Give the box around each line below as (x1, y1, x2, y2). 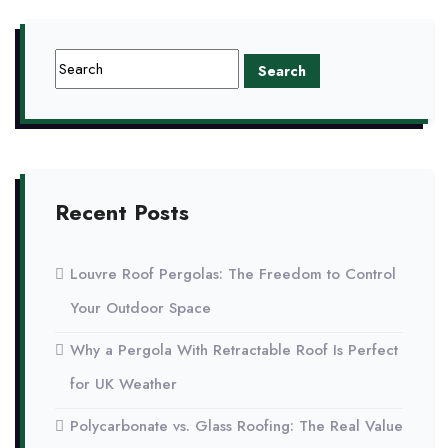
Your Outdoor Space (70, 297, 211, 319)
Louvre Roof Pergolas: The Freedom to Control (70, 263, 396, 285)
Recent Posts (55, 197, 189, 228)
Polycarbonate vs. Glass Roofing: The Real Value (70, 415, 403, 437)
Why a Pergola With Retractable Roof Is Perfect (70, 339, 398, 361)
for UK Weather (70, 373, 177, 395)
